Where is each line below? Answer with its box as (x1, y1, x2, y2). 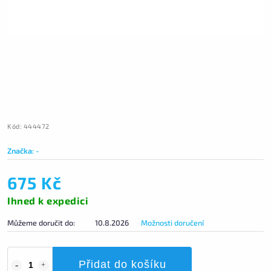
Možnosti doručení (141, 218, 204, 227)
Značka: (7, 146, 36, 155)
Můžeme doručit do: (7, 218, 75, 227)
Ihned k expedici (7, 195, 88, 206)
